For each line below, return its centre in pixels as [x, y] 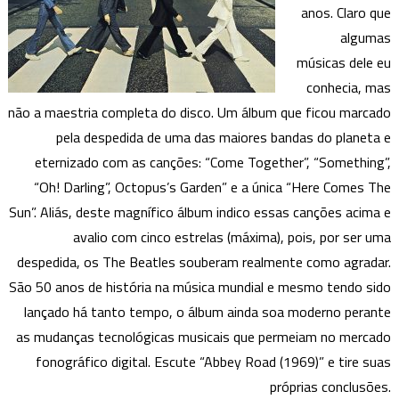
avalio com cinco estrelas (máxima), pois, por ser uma [232, 237]
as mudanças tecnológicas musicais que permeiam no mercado [204, 337]
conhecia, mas [349, 88]
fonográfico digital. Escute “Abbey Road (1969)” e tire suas [214, 362]
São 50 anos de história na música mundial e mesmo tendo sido [200, 287]
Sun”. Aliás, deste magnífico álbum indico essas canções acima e [200, 212]
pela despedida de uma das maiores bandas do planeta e [224, 138]
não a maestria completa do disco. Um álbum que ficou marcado [200, 113]
